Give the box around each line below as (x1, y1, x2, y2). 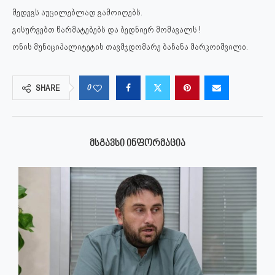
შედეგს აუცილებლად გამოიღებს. (12, 7, 142, 17)
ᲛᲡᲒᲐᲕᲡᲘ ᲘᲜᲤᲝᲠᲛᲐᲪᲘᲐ (90, 139, 185, 149)
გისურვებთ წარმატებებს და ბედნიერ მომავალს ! (12, 25, 201, 34)
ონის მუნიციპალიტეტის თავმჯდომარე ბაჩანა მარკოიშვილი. (12, 42, 248, 52)
